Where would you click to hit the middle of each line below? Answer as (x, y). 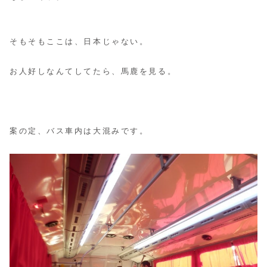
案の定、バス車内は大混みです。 (79, 131)
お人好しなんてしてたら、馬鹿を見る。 (93, 71)
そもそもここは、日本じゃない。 (79, 41)
